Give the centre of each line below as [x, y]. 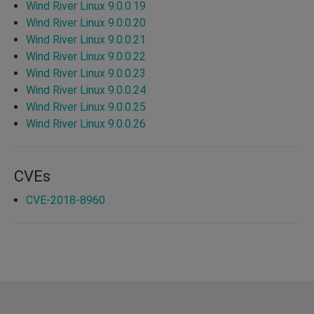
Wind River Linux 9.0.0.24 [86, 90]
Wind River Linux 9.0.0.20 [86, 22]
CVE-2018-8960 [66, 200]
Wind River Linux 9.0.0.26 [86, 123]
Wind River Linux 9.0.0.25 [86, 107]
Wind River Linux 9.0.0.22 [86, 56]
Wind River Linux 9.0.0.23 [86, 73]
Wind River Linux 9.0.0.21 [86, 39]
